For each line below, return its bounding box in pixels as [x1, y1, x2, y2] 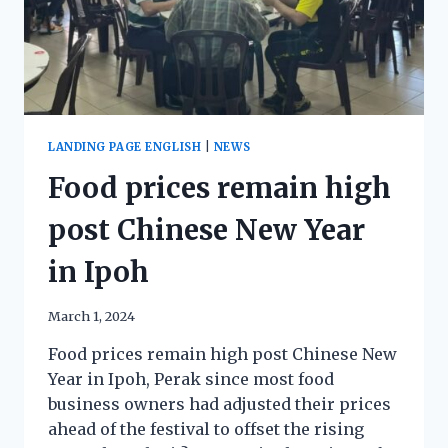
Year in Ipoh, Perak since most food [48, 369, 334, 390]
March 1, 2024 [48, 308, 135, 325]
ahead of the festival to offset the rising [48, 419, 364, 440]
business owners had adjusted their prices [48, 394, 391, 415]
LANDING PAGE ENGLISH [48, 140, 202, 155]
